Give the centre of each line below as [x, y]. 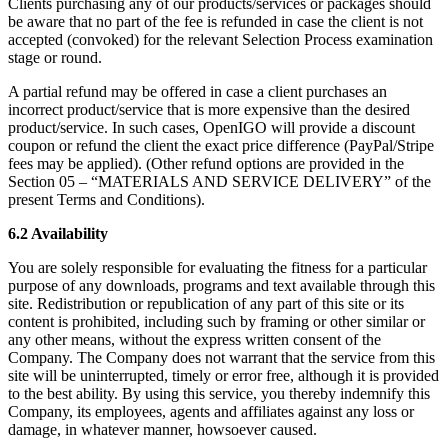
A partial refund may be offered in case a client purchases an [197, 92]
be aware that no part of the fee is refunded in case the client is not [215, 22]
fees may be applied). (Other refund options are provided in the [206, 164]
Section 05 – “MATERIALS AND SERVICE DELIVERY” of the [219, 182]
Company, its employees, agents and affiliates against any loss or [211, 412]
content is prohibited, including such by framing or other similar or [216, 322]
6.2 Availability [58, 234]
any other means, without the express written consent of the [194, 340]
